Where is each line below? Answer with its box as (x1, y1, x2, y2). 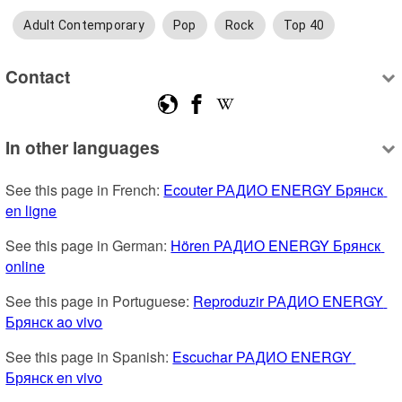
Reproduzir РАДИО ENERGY (193, 291, 384, 312)
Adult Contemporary (23, 18, 144, 33)
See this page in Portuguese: (5, 291, 194, 312)
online (5, 256, 46, 277)
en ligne (5, 200, 57, 222)
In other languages (5, 135, 161, 161)
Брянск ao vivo (5, 311, 103, 333)
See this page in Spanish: (5, 346, 173, 368)
